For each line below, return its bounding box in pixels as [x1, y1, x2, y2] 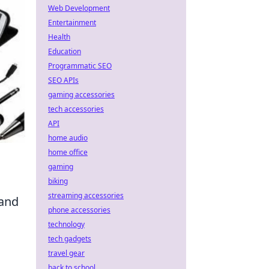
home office [48, 147, 88, 157]
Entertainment [48, 17, 96, 28]
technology [48, 219, 85, 229]
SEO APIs [48, 75, 79, 85]
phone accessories [48, 205, 110, 215]
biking [48, 176, 68, 186]
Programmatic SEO [48, 61, 112, 71]
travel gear [48, 248, 85, 258]
